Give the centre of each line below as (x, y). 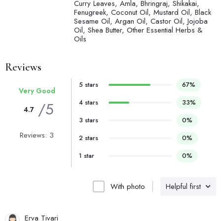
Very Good (37, 91)
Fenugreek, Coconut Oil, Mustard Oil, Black (143, 13)
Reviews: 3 (37, 135)
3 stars (88, 120)
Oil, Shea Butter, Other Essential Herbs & (138, 30)
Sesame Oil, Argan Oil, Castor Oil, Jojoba (141, 21)
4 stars (88, 103)
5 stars (88, 85)
